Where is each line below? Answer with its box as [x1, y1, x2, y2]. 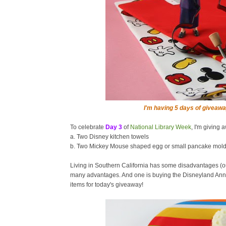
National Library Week [130, 124, 191, 131]
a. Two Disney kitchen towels [70, 133, 149, 140]
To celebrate [70, 124, 105, 131]
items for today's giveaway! [70, 181, 143, 188]
